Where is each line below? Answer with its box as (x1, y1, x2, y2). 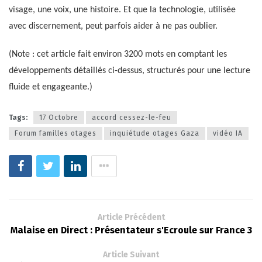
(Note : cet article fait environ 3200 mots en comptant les (9, 50, 227, 60)
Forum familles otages (15, 129, 96, 137)
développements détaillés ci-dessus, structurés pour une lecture (9, 66, 250, 76)
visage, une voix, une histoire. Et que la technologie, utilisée (9, 5, 236, 15)
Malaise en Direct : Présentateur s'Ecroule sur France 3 (10, 224, 252, 236)
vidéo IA (213, 129, 243, 137)
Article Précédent (97, 212, 165, 222)
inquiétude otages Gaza (110, 129, 199, 137)
